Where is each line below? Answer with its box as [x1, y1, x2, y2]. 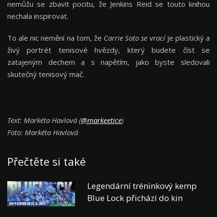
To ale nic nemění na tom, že [7, 33, 104, 43]
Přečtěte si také [7, 154, 86, 169]
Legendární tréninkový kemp [87, 180, 197, 192]
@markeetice [81, 115, 122, 125]
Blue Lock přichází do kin [87, 192, 183, 204]
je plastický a [165, 33, 210, 43]
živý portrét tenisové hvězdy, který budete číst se [7, 45, 210, 55]
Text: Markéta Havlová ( [7, 115, 81, 125]
